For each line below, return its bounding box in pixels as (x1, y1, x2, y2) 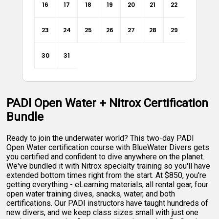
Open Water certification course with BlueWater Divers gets (6, 142, 210, 152)
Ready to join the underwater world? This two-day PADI (6, 133, 195, 143)
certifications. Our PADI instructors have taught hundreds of (6, 198, 209, 208)
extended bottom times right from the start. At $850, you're (6, 170, 207, 180)
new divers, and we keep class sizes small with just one (6, 207, 199, 217)
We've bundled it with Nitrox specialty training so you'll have (6, 161, 211, 171)
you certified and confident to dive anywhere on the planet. (6, 152, 205, 161)
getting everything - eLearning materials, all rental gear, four (6, 179, 209, 189)
